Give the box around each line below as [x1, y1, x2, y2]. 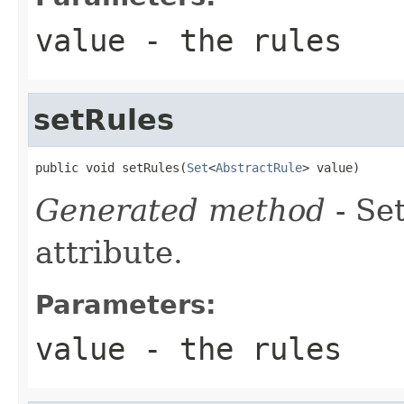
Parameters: [35, 289, 216, 320]
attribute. [35, 234, 183, 271]
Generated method [35, 191, 326, 228]
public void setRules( [35, 160, 187, 175]
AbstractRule [216, 160, 302, 175]
